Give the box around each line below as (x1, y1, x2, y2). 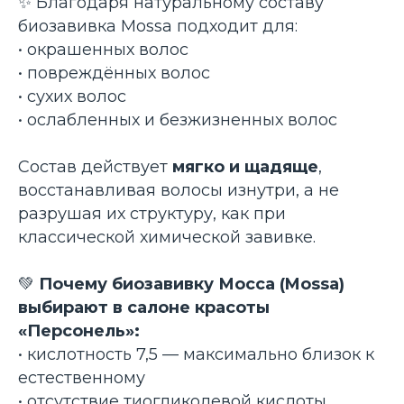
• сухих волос (18, 87, 126, 106)
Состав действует (18, 157, 172, 177)
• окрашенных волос (18, 40, 188, 60)
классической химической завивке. (18, 227, 316, 247)
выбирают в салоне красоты (18, 298, 270, 317)
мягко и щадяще (172, 157, 318, 177)
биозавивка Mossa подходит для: (18, 16, 298, 36)
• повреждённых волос (18, 63, 210, 83)
